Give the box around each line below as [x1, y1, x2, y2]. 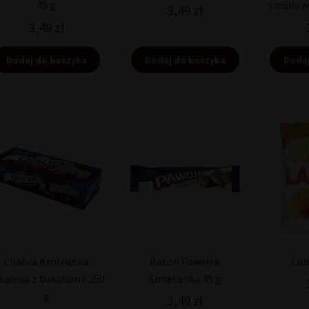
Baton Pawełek [150, 254, 221, 268]
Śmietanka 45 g [148, 271, 222, 286]
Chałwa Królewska [3, 254, 90, 268]
